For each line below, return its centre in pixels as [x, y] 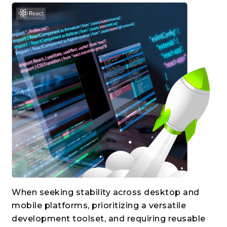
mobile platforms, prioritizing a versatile [99, 205]
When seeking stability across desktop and [106, 192]
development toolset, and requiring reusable [109, 218]
